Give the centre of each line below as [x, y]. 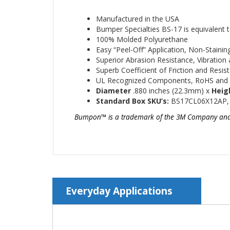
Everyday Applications [119, 191]
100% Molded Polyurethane [142, 40]
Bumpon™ [91, 117]
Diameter [114, 91]
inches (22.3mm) [175, 91]
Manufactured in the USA [138, 19]
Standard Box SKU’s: [133, 101]
